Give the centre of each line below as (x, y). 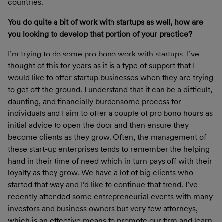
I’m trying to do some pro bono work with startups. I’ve (104, 54)
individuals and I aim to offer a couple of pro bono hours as (110, 113)
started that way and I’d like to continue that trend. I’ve (103, 184)
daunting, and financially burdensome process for (95, 101)
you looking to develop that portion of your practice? (101, 34)
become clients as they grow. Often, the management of (107, 137)
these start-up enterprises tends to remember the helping (109, 149)
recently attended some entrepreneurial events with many (110, 196)
